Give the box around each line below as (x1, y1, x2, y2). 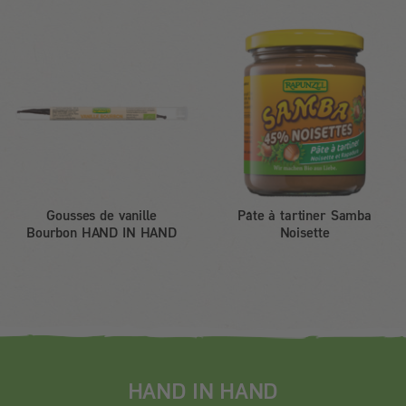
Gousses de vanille (46, 207, 157, 224)
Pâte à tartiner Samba (237, 207, 372, 224)
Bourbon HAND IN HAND (26, 224, 177, 241)
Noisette (279, 224, 330, 241)
